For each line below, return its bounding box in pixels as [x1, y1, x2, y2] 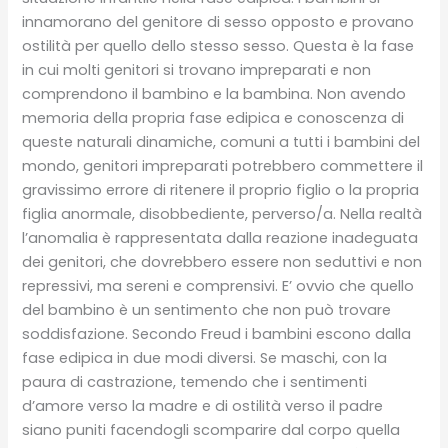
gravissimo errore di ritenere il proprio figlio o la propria [22, 179, 420, 200]
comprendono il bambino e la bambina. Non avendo [22, 83, 407, 104]
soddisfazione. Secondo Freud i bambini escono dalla [22, 323, 412, 344]
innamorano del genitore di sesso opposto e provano [22, 11, 415, 32]
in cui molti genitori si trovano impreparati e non [22, 59, 372, 80]
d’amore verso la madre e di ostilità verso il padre [22, 395, 384, 416]
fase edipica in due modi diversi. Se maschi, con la [22, 347, 388, 368]
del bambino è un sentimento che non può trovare [22, 299, 392, 320]
